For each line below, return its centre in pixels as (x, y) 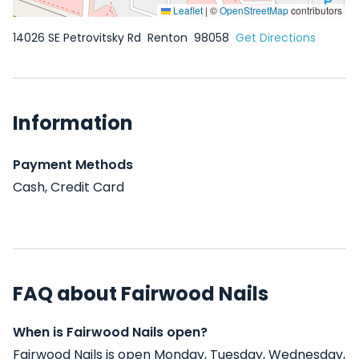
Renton (169, 38)
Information (73, 123)
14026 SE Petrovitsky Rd (79, 38)
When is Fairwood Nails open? (110, 332)
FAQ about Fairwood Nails (141, 294)
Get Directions (276, 38)
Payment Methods (73, 165)
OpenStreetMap (254, 10)
